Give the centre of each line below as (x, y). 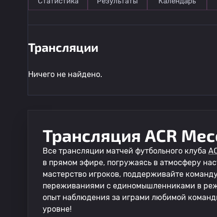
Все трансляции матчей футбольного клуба (125, 151)
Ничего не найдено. (65, 74)
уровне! (57, 209)
